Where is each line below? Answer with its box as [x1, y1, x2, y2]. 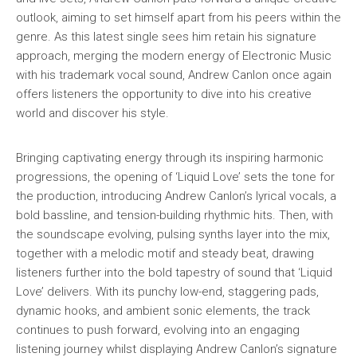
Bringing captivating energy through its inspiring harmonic [16, 150, 324, 165]
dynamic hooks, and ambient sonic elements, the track [16, 303, 310, 318]
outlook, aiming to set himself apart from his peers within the [16, 10, 341, 25]
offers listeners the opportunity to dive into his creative [16, 86, 312, 101]
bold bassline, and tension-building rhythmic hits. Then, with [16, 207, 333, 222]
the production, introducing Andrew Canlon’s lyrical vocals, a [16, 188, 336, 203]
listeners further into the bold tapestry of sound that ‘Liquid [16, 265, 332, 280]
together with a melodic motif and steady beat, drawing [16, 245, 314, 261]
